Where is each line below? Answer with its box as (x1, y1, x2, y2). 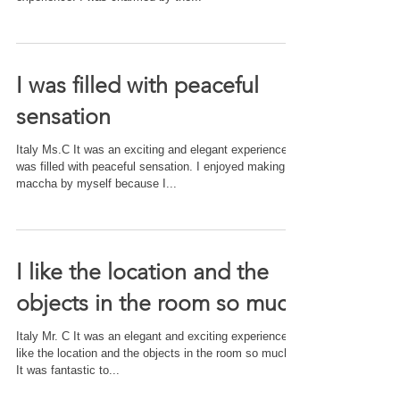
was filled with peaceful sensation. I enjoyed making (16, 160, 285, 173)
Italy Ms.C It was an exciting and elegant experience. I (16, 143, 298, 156)
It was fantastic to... (16, 363, 120, 377)
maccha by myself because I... (16, 177, 177, 190)
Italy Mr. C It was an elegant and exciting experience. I (16, 329, 298, 343)
